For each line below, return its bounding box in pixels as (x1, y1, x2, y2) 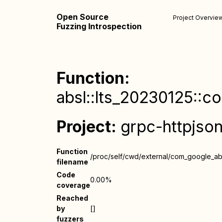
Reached (56, 194, 88, 202)
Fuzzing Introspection (56, 21, 142, 31)
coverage (56, 181, 90, 189)
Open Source (56, 12, 109, 22)
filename (56, 158, 88, 166)
